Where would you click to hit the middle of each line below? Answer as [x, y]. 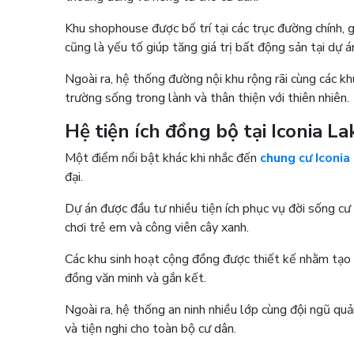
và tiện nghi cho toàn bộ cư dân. [154, 328]
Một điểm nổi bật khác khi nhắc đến [163, 158]
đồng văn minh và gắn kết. [139, 278]
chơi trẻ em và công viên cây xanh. [160, 227]
